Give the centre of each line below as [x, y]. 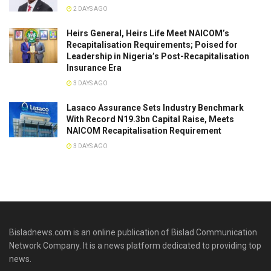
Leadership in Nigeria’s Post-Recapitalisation [158, 57]
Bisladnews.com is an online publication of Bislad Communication [133, 233]
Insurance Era [94, 68]
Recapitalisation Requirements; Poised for [152, 45]
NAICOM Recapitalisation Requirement [144, 131]
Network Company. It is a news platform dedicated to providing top [135, 246]
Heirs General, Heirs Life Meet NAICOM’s [148, 34]
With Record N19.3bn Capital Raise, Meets [150, 119]
